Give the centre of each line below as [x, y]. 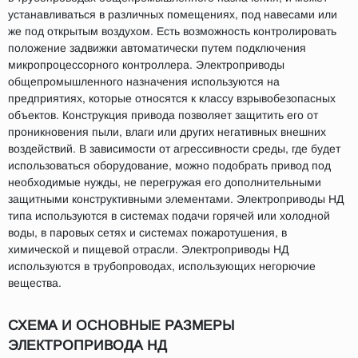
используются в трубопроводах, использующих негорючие [162, 266]
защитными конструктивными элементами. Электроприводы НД [176, 199]
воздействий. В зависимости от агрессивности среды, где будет [174, 149]
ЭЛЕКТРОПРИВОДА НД [88, 345]
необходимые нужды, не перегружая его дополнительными [165, 182]
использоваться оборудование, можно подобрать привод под [169, 165]
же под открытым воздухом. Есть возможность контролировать [172, 31]
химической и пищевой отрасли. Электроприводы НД [148, 249]
